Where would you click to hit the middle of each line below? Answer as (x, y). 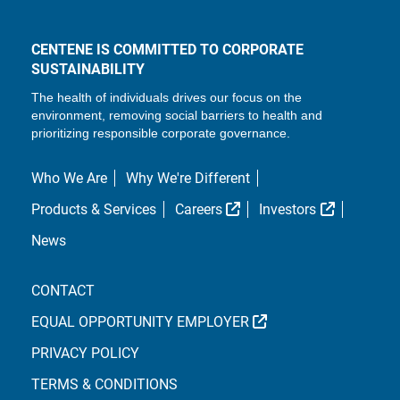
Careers (198, 209)
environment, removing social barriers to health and (176, 115)
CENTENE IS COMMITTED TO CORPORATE (167, 49)
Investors (288, 209)
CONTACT (62, 290)
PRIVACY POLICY (85, 353)
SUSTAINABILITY (87, 69)
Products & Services (93, 209)
